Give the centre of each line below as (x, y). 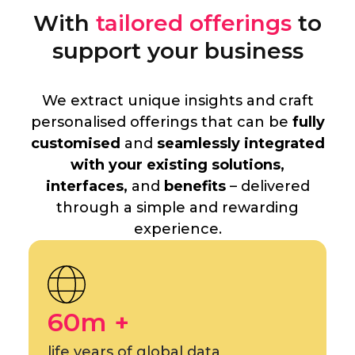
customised (77, 143)
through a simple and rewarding (177, 208)
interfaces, (86, 186)
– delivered (267, 186)
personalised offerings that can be (159, 122)
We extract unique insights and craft (177, 101)
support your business (177, 51)
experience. (177, 229)
